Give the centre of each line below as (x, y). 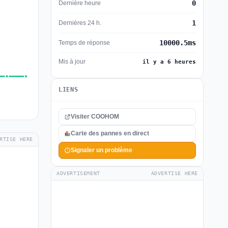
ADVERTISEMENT (78, 173)
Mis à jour (72, 62)
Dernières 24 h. (80, 23)
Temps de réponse (84, 42)
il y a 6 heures (169, 62)
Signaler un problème (102, 150)
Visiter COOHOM (95, 117)
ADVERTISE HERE (174, 173)
